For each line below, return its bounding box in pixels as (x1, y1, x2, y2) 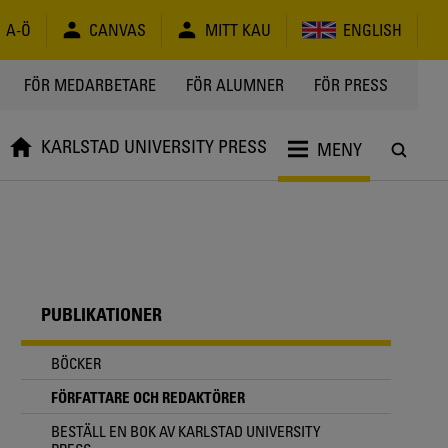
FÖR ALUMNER (186, 75, 284, 95)
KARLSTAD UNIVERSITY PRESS (40, 135, 267, 157)
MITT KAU (204, 20, 271, 40)
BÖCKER (51, 353, 101, 372)
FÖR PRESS (314, 75, 388, 95)
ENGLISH (343, 20, 402, 40)
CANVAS (89, 20, 146, 40)
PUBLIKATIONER (41, 303, 162, 325)
